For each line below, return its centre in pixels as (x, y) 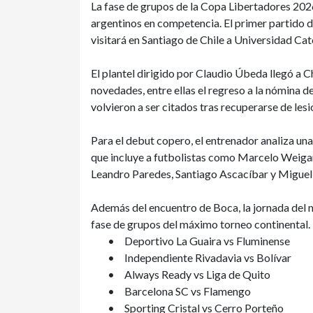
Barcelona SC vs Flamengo (188, 291)
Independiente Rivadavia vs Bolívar (208, 257)
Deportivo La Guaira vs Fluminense (207, 241)
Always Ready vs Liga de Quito (197, 274)
